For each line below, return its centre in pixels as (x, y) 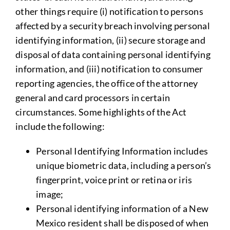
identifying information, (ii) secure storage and (110, 40)
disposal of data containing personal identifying (113, 54)
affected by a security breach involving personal (112, 26)
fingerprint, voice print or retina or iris (114, 180)
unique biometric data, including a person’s (123, 165)
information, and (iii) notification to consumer (109, 69)
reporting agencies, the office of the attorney (107, 83)
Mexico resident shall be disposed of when (122, 223)
